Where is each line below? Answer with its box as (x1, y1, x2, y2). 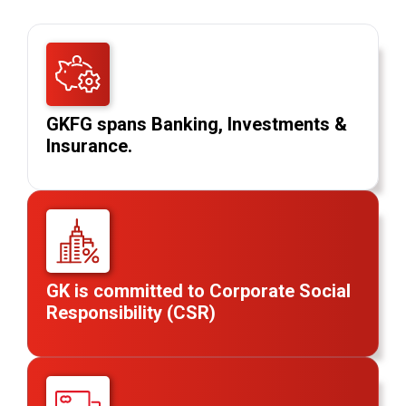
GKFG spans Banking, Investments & (46, 112, 347, 135)
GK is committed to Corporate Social (46, 279, 351, 302)
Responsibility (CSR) (46, 301, 216, 324)
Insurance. (46, 134, 132, 157)
